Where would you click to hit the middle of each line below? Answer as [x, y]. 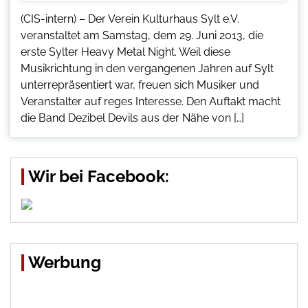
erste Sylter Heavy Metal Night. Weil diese [125, 52]
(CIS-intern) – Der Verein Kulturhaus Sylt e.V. [130, 19]
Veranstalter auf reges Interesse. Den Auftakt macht [151, 102]
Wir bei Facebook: [99, 177]
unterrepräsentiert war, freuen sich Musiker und [140, 85]
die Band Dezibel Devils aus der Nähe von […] [132, 118]
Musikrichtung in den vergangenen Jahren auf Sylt [147, 69]
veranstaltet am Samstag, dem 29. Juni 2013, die [142, 36]
